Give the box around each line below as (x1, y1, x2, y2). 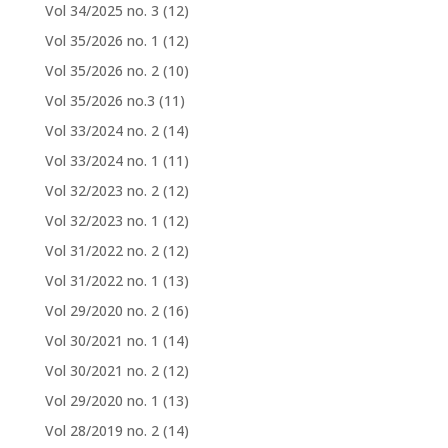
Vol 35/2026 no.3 (44, 90, 155, 110)
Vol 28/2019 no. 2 (44, 420, 159, 440)
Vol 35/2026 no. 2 (44, 60, 159, 80)
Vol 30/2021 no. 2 (44, 360, 159, 380)
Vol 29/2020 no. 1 (44, 390, 159, 410)
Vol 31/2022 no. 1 (44, 270, 159, 290)
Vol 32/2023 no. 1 (44, 210, 159, 230)
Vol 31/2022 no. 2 (44, 240, 159, 260)
